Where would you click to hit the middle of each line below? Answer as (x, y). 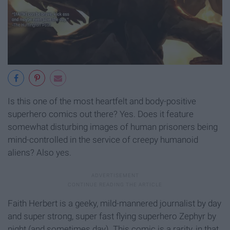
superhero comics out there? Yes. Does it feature (101, 114)
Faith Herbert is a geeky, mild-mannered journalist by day (114, 203)
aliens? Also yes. (40, 152)
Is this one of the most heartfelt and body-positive (102, 101)
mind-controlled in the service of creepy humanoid (103, 139)
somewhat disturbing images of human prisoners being (113, 127)
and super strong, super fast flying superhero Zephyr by (112, 216)
